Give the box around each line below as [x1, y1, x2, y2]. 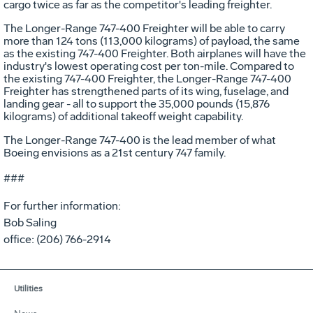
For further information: [3, 198, 121, 212]
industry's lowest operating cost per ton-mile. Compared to [3, 59, 294, 73]
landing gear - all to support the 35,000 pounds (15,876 [3, 96, 270, 110]
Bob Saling [3, 215, 57, 229]
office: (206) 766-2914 [3, 232, 111, 246]
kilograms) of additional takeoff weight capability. [3, 109, 243, 123]
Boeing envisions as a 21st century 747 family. [3, 145, 226, 159]
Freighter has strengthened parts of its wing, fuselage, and [3, 84, 289, 98]
